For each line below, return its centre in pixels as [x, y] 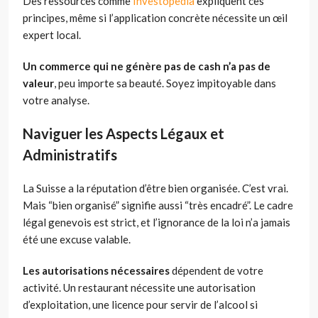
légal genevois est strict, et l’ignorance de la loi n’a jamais [157, 223]
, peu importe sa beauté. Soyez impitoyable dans [165, 83]
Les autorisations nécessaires [96, 271]
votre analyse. [56, 100]
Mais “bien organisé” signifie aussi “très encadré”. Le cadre [158, 205]
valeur [38, 83]
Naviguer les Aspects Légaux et [124, 134]
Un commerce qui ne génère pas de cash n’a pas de [147, 66]
